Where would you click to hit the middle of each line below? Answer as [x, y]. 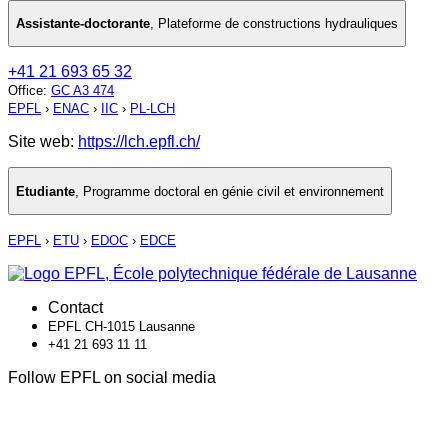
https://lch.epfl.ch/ [139, 142]
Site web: [43, 142]
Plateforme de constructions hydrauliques [278, 24]
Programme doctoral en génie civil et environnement [233, 191]
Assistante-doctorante [83, 24]
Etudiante [45, 191]
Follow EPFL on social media [112, 378]
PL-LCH [152, 109]
